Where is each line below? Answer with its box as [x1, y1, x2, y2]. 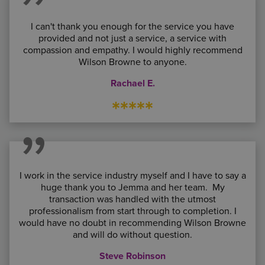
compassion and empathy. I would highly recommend [22, 44, 243, 56]
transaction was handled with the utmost [49, 193, 216, 205]
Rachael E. [110, 77, 155, 89]
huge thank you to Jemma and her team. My [40, 182, 225, 193]
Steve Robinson [99, 250, 166, 262]
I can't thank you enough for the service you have [31, 21, 234, 33]
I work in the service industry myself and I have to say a [19, 170, 246, 182]
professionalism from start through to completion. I [28, 205, 237, 217]
